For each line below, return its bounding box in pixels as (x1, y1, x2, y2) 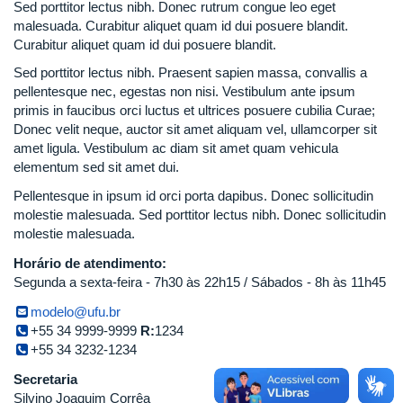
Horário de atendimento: (13, 255, 170, 271)
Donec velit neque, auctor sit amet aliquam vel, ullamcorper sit (13, 121, 377, 138)
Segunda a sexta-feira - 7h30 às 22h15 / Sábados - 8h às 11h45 (13, 273, 386, 290)
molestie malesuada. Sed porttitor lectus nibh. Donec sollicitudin (13, 206, 386, 222)
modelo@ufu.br (31, 303, 121, 319)
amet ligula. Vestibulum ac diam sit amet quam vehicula (13, 140, 338, 157)
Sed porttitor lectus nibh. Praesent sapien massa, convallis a (13, 65, 367, 81)
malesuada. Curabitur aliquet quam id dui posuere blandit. (13, 17, 348, 33)
